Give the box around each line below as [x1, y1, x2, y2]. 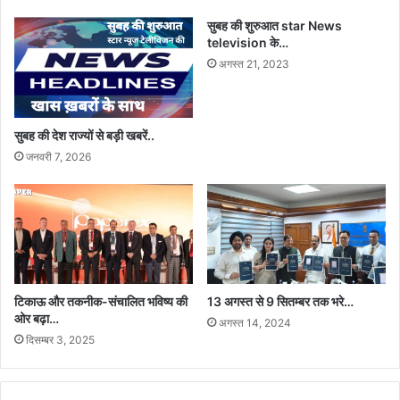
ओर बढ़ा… [14, 311, 59, 327]
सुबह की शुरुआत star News [207, 17, 342, 33]
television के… [207, 34, 288, 50]
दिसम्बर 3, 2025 [26, 333, 95, 347]
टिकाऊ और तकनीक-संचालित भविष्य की [14, 294, 187, 310]
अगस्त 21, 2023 [219, 56, 289, 71]
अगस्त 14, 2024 [219, 316, 291, 330]
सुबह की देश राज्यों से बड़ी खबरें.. [14, 127, 154, 143]
